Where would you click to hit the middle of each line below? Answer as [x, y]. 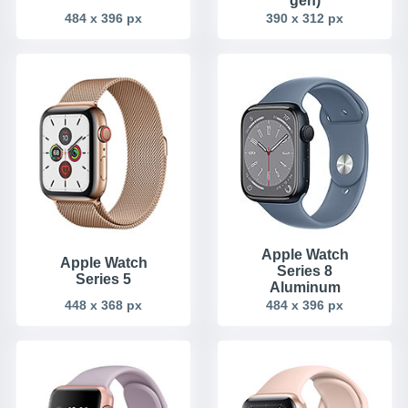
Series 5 [103, 279]
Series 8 [305, 270]
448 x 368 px [103, 305]
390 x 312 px [305, 18]
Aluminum [305, 287]
